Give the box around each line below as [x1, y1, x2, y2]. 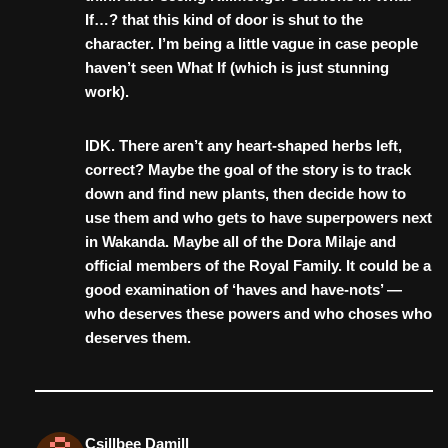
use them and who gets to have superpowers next [85, 209, 432, 227]
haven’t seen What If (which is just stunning [85, 59, 389, 77]
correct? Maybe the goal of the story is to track [85, 161, 411, 179]
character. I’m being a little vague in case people [85, 35, 418, 53]
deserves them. [85, 329, 191, 347]
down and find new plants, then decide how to [85, 185, 406, 203]
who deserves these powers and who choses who [85, 305, 432, 323]
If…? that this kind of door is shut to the [85, 11, 363, 29]
